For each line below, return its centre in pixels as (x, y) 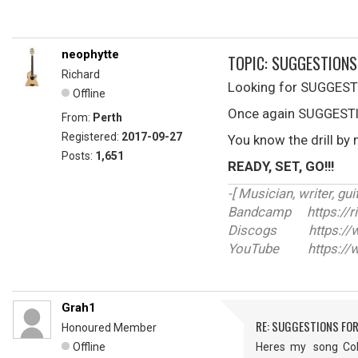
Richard (81, 74)
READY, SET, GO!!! (281, 166)
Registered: (91, 137)
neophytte (90, 54)
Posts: (78, 156)
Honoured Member (109, 328)
